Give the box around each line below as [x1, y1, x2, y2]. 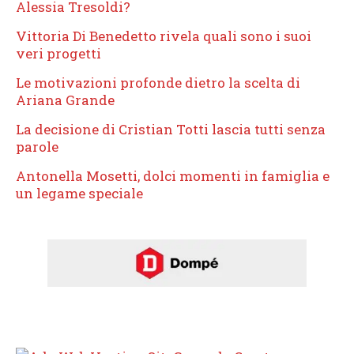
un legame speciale [16, 183, 143, 202]
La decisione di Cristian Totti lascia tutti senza [16, 119, 326, 138]
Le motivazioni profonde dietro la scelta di [16, 73, 300, 92]
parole [16, 137, 58, 156]
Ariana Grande [16, 90, 115, 109]
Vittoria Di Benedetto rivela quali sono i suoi [16, 26, 311, 45]
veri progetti [16, 43, 101, 62]
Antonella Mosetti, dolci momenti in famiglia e [16, 166, 330, 185]
